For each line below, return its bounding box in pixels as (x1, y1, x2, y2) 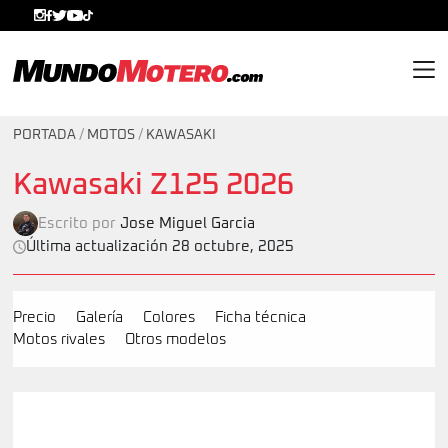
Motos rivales (13, 332, 105, 347)
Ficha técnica (215, 310, 306, 325)
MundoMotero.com (13, 89, 148, 104)
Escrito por (38, 215, 120, 231)
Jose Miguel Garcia (120, 215, 255, 231)
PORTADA (13, 128, 76, 142)
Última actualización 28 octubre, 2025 (26, 239, 295, 254)
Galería (76, 310, 123, 325)
